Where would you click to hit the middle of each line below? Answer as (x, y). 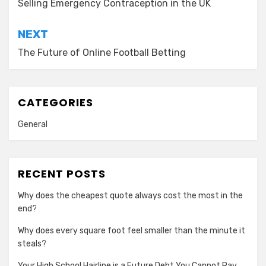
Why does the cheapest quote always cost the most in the (130, 196)
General (33, 125)
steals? (32, 244)
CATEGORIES (56, 103)
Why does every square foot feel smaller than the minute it (132, 231)
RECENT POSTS (62, 174)
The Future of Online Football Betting (102, 53)
